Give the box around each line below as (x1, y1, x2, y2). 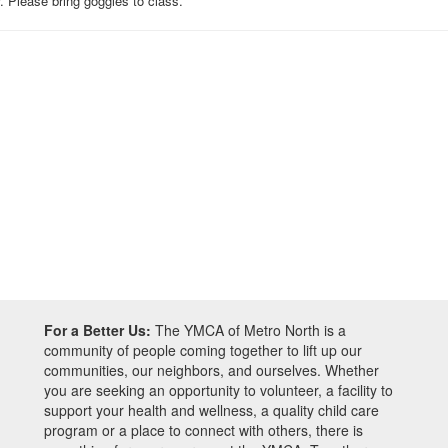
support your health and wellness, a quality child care (44, 400, 379, 420)
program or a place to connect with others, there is (44, 420, 363, 440)
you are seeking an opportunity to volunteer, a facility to (44, 380, 393, 400)
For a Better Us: (44, 320, 151, 340)
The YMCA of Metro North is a (151, 320, 346, 340)
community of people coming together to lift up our (44, 340, 362, 360)
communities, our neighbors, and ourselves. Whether (44, 360, 379, 380)
